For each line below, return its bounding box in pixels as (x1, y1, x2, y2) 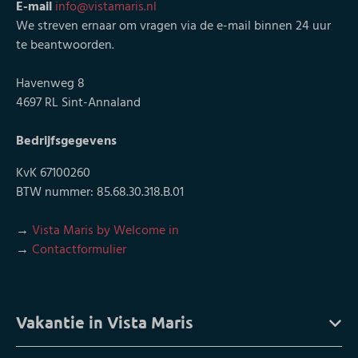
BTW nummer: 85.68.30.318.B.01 (16, 182, 184, 204)
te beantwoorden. (16, 35, 114, 57)
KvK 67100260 (16, 163, 90, 185)
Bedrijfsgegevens (16, 131, 117, 153)
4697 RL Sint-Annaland (16, 93, 141, 114)
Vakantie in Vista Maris (16, 312, 193, 333)
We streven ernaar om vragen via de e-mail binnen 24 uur (16, 16, 331, 38)
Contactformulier (32, 240, 126, 261)
